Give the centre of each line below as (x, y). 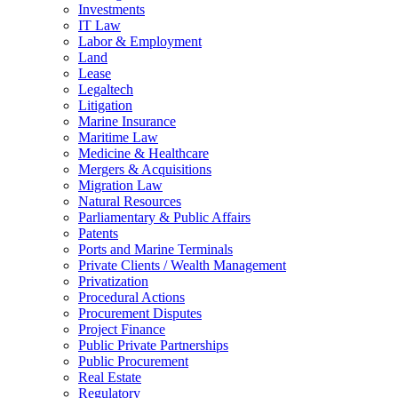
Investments (111, 10)
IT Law (99, 26)
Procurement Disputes (140, 314)
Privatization (113, 282)
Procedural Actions (131, 298)
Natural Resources (130, 202)
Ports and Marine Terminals (155, 250)
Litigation (105, 106)
